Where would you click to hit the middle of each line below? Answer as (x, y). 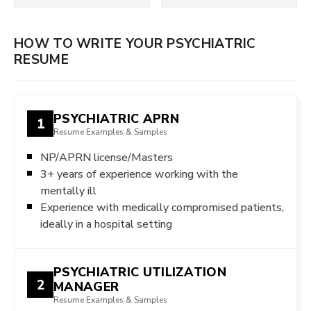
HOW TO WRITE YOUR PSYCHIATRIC (135, 43)
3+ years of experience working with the (139, 174)
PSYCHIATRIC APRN (116, 118)
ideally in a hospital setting (106, 224)
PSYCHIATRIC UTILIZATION (140, 272)
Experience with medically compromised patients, (162, 207)
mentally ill (68, 191)
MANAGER (86, 286)
